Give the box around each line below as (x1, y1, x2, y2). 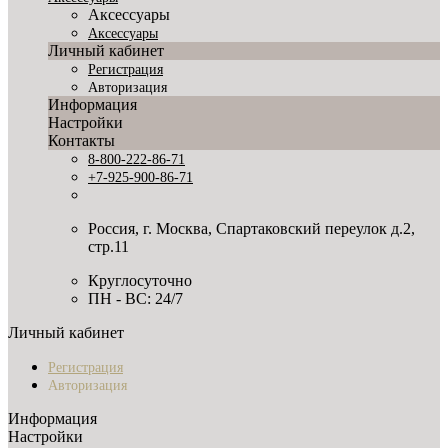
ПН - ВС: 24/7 (88, 290, 183, 307)
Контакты (48, 132, 115, 149)
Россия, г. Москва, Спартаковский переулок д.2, (88, 220, 415, 237)
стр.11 (88, 238, 129, 255)
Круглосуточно (88, 272, 192, 289)
